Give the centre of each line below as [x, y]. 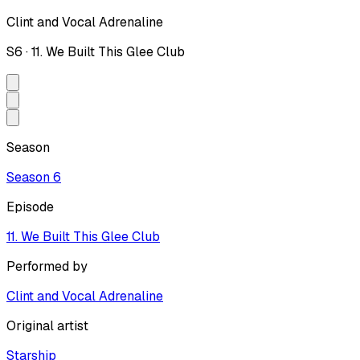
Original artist [47, 325]
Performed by [47, 266]
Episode [30, 207]
